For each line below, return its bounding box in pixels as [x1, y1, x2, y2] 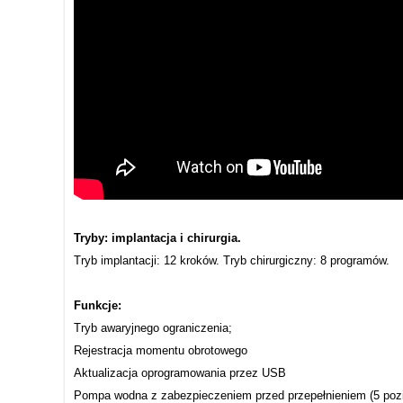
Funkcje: [74, 298, 121, 312]
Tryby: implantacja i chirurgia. [74, 230, 241, 245]
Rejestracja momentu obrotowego [74, 343, 247, 357]
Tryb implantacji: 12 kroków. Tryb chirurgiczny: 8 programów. [74, 253, 390, 267]
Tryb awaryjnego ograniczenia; [74, 320, 232, 335]
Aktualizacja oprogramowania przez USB [74, 365, 286, 380]
